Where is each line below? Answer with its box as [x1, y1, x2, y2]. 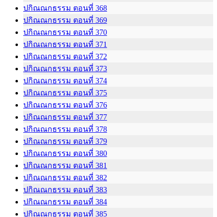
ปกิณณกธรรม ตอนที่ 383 [23, 185, 107, 194]
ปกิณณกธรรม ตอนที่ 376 [23, 100, 107, 109]
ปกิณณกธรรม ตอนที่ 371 [23, 40, 107, 48]
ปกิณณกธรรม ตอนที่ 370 [23, 28, 107, 36]
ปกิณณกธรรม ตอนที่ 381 [23, 161, 107, 170]
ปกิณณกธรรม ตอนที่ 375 [23, 88, 107, 97]
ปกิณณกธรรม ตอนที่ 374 [23, 76, 107, 85]
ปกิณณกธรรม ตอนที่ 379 [23, 137, 107, 145]
